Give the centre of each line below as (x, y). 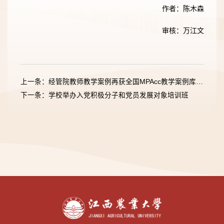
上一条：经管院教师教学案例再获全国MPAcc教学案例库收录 (199, 82)
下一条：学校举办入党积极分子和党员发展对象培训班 (104, 95)
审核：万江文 (183, 30)
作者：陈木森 (183, 8)
